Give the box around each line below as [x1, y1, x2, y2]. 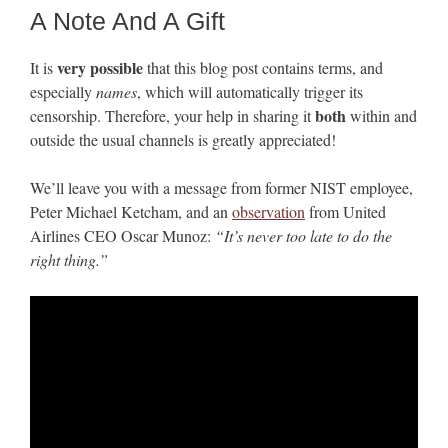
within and [346, 104, 417, 126]
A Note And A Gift [30, 6, 225, 35]
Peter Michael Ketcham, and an [30, 200, 232, 222]
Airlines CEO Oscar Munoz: [30, 224, 215, 246]
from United [305, 200, 386, 222]
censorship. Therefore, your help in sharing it [30, 104, 315, 126]
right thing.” [30, 248, 108, 270]
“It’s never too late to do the [215, 224, 392, 246]
